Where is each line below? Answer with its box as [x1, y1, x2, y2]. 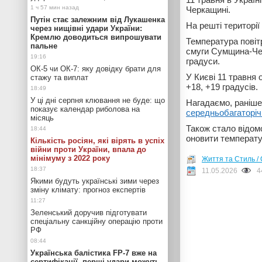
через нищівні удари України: [30, 24, 142, 33]
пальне [30, 42, 57, 50]
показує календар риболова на [30, 105, 140, 113]
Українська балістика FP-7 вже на [30, 249, 157, 257]
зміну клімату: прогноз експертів [30, 185, 146, 194]
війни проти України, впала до [30, 145, 146, 154]
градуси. [186, 56, 220, 66]
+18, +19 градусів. [186, 82, 258, 92]
